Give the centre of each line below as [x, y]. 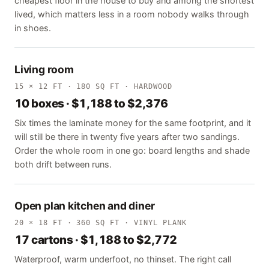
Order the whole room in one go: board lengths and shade [132, 151]
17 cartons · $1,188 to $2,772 [96, 240]
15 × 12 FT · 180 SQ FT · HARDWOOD [93, 87]
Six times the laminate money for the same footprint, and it [133, 123]
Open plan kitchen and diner [85, 206]
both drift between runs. [63, 165]
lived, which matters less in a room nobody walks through [132, 15]
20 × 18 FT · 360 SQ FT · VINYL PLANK [101, 223]
